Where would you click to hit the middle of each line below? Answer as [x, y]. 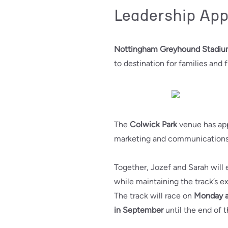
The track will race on [154, 196]
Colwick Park [154, 125]
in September [140, 210]
